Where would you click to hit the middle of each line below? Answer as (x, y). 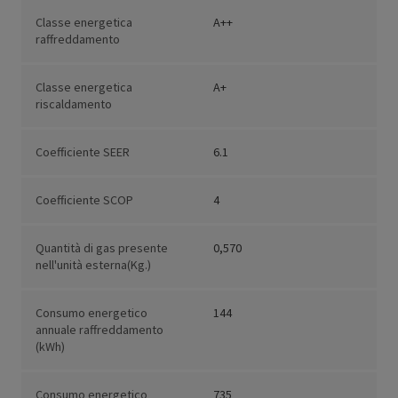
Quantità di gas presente (102, 248)
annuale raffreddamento (99, 330)
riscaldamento (74, 104)
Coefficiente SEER (83, 152)
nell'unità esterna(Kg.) (93, 265)
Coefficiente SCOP (84, 200)
